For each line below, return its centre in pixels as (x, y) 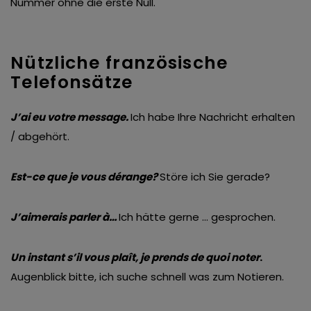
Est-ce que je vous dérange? (84, 177)
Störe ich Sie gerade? (215, 177)
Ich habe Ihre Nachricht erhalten (213, 117)
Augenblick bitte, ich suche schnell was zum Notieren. (147, 277)
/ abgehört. (40, 137)
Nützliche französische (119, 63)
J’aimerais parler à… (64, 217)
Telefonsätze (72, 83)
